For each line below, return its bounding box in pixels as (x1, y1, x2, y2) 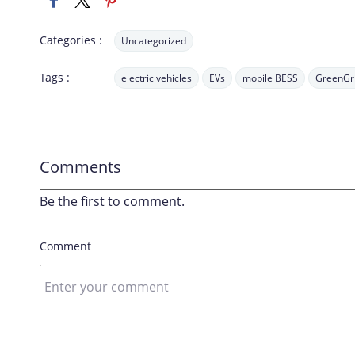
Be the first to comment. (40, 193, 185, 210)
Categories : (40, 32, 102, 48)
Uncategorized (121, 34, 186, 48)
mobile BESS (242, 71, 298, 85)
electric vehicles (121, 71, 192, 85)
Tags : (40, 70, 70, 85)
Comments (40, 156, 121, 177)
